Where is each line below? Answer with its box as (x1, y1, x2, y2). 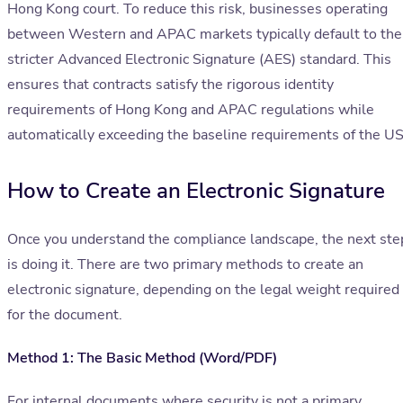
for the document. (7, 305, 122, 326)
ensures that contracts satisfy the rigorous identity (7, 75, 334, 95)
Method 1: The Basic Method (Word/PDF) (7, 348, 277, 369)
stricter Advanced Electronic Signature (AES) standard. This (7, 49, 391, 70)
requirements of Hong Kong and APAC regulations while (7, 100, 374, 121)
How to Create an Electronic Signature (7, 176, 385, 206)
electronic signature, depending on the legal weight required (7, 280, 399, 300)
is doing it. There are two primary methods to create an (7, 255, 363, 275)
